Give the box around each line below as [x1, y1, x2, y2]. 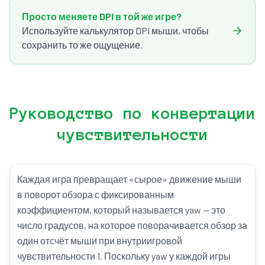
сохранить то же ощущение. [22, 39, 143, 50]
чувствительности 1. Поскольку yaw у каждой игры [17, 250, 231, 261]
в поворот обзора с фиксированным [17, 189, 174, 200]
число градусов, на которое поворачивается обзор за [17, 219, 247, 231]
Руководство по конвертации [9, 104, 256, 122]
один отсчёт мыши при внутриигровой [17, 235, 182, 246]
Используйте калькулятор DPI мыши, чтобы [22, 25, 209, 36]
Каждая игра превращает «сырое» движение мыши [17, 173, 241, 185]
